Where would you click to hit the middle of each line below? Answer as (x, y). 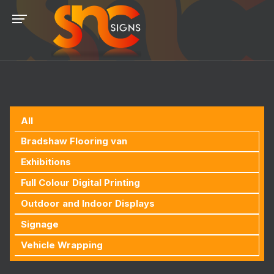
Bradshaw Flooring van (74, 141)
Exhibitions (46, 162)
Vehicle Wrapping (62, 245)
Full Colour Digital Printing (80, 183)
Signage (40, 224)
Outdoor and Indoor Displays (88, 203)
